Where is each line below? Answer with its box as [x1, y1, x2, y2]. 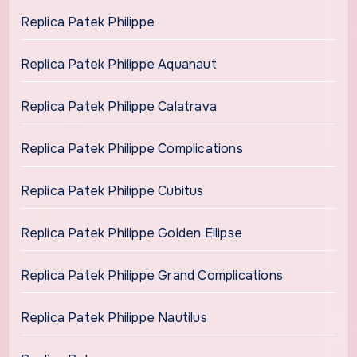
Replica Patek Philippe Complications [20, 139, 243, 157]
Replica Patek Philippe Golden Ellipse [20, 224, 242, 241]
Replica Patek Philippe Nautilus [20, 308, 207, 326]
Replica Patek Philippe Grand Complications [20, 266, 283, 284]
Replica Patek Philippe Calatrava [20, 97, 217, 115]
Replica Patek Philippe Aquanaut [20, 55, 217, 73]
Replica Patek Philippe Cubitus [20, 182, 204, 199]
